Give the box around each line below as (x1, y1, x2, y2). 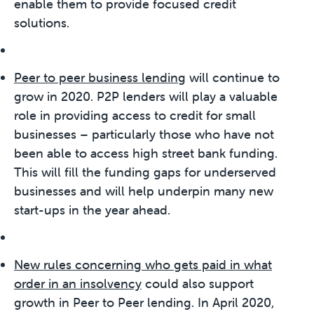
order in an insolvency (14, 275, 142, 292)
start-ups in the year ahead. (14, 202, 170, 219)
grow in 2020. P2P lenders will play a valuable (14, 88, 278, 105)
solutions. (14, 15, 69, 32)
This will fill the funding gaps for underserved (14, 164, 276, 181)
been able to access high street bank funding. (14, 145, 281, 162)
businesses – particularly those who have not (14, 126, 274, 143)
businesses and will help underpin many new (14, 183, 273, 200)
